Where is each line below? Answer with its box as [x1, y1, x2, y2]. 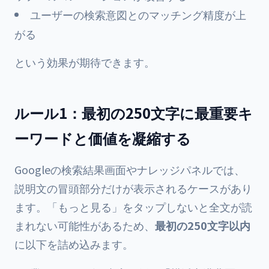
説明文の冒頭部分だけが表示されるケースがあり [14, 180, 252, 196]
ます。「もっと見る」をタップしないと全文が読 [14, 199, 252, 214]
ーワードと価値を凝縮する [14, 127, 191, 148]
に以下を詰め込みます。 [14, 236, 133, 252]
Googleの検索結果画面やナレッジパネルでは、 [14, 162, 245, 177]
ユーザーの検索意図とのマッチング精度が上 [30, 7, 246, 22]
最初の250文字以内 [155, 217, 250, 233]
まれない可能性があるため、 [14, 217, 155, 233]
